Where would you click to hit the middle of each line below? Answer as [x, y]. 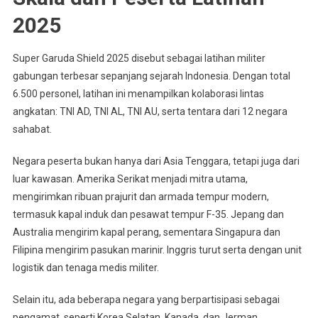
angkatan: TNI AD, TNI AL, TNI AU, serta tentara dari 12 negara [150, 111]
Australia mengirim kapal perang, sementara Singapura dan [146, 232]
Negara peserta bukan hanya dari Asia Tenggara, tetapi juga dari [156, 161]
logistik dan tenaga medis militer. [86, 267]
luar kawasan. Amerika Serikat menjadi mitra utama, [130, 179]
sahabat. [32, 129]
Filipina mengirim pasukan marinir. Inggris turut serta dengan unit [157, 250]
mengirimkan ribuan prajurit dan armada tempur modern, [141, 196]
